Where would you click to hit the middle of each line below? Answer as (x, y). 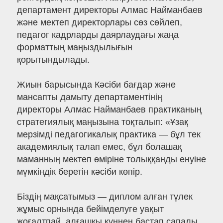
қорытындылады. (53, 60)
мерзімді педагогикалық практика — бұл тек (109, 135)
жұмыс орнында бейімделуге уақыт (90, 209)
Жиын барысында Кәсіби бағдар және (96, 85)
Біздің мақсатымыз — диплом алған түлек (105, 197)
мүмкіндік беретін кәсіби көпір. (79, 172)
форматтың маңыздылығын (74, 48)
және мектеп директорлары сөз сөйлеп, (99, 23)
